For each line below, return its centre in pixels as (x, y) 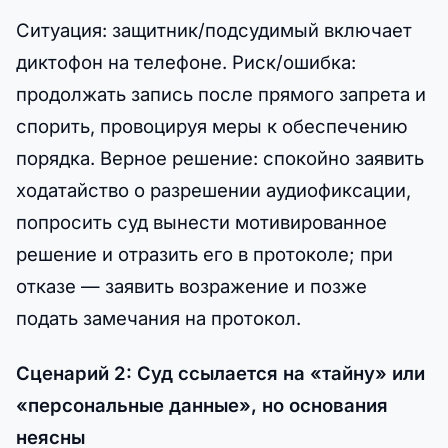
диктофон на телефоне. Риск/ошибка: (186, 61)
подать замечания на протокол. (158, 317)
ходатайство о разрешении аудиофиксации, (213, 189)
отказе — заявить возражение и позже (191, 285)
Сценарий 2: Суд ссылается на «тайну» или (220, 373)
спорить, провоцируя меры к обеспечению (212, 125)
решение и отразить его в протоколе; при (204, 253)
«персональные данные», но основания (202, 405)
